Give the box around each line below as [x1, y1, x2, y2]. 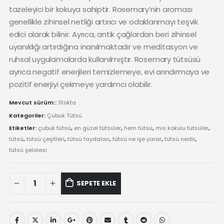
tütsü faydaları [67, 135, 109, 143]
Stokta [57, 98, 76, 107]
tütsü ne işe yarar [112, 135, 161, 143]
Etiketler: [8, 124, 38, 132]
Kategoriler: [8, 111, 47, 119]
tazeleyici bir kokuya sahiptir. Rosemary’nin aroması [8, 3, 192, 14]
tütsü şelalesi [8, 146, 47, 154]
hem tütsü [123, 124, 152, 132]
